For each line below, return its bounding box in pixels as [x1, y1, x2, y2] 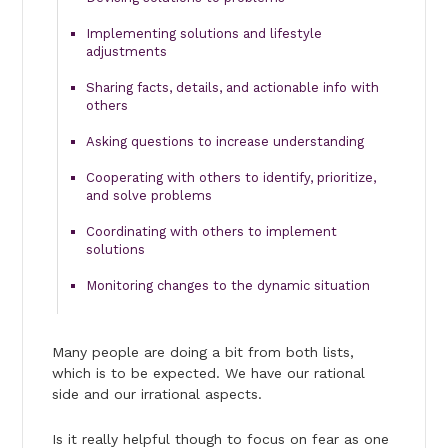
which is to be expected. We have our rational [51, 364, 365, 381]
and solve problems [85, 187, 212, 203]
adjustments [85, 43, 167, 59]
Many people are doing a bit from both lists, [51, 343, 354, 360]
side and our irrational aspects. [51, 385, 262, 402]
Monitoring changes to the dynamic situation [85, 277, 370, 293]
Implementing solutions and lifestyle [85, 25, 322, 41]
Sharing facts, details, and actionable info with [85, 79, 379, 95]
